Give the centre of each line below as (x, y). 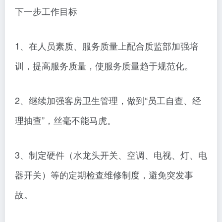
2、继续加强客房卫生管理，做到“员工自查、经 (108, 100)
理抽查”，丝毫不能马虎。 (65, 120)
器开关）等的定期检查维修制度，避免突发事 (104, 175)
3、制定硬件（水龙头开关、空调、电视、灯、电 (111, 155)
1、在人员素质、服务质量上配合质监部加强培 (107, 46)
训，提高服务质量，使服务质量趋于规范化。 (104, 66)
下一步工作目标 (46, 11)
